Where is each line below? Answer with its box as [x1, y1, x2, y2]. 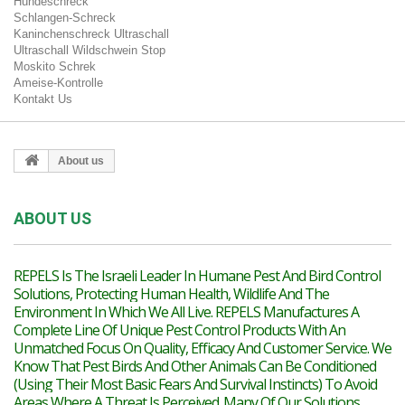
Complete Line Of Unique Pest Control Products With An [14, 320, 345, 340]
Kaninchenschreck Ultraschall [14, 27, 169, 41]
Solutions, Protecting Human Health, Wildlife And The [14, 284, 329, 304]
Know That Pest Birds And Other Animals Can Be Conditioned [14, 356, 376, 376]
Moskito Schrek [14, 60, 96, 73]
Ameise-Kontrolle [14, 76, 103, 89]
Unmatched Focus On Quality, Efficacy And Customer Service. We [14, 338, 391, 358]
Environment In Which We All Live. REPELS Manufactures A [14, 302, 359, 322]
